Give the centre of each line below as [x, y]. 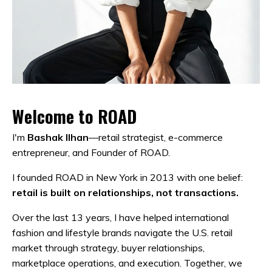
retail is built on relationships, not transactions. [125, 193]
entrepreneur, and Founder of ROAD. [91, 153]
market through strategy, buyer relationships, [108, 248]
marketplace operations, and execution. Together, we [127, 263]
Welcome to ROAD [74, 117]
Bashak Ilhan [58, 138]
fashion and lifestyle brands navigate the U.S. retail [122, 233]
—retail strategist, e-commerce [156, 138]
